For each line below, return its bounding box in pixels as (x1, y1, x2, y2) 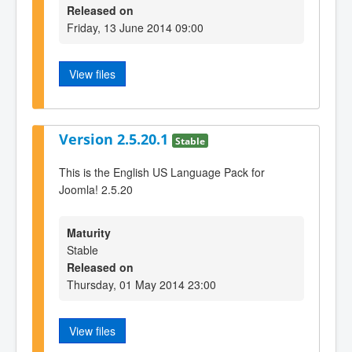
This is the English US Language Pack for (59, 164, 265, 181)
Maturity (67, 224, 111, 240)
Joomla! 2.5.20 (59, 181, 133, 198)
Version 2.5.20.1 (59, 129, 172, 148)
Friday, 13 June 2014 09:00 (67, 20, 203, 36)
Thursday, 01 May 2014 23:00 (67, 276, 216, 292)
